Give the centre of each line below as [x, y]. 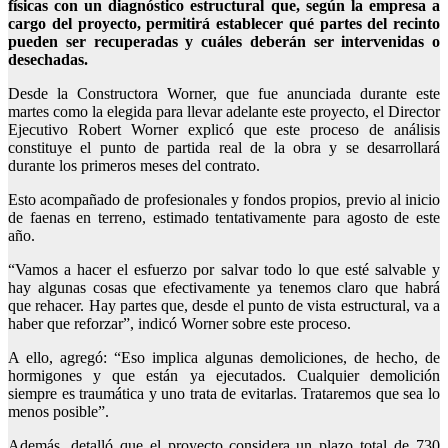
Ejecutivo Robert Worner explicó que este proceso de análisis [224, 129]
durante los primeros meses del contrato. [134, 165]
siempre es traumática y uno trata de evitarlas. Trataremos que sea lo [224, 393]
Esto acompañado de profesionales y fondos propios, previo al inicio [224, 199]
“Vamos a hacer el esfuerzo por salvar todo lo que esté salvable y [224, 269]
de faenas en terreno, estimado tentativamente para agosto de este [224, 217]
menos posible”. [58, 411]
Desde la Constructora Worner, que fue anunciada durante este [224, 93]
